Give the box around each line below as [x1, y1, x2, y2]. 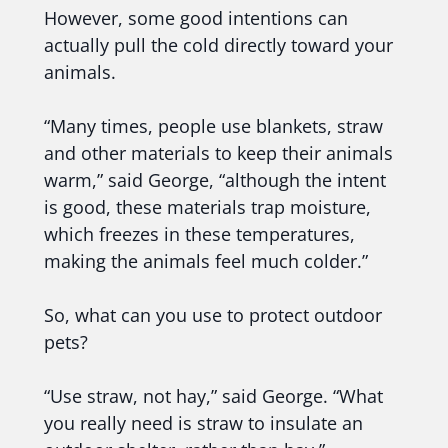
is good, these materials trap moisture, [44, 195, 371, 220]
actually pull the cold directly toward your [44, 33, 393, 58]
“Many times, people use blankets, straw [44, 114, 383, 139]
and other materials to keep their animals [44, 141, 393, 166]
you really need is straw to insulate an [44, 411, 363, 436]
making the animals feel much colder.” [44, 249, 368, 274]
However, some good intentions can [44, 6, 348, 31]
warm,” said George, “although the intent [44, 168, 386, 193]
